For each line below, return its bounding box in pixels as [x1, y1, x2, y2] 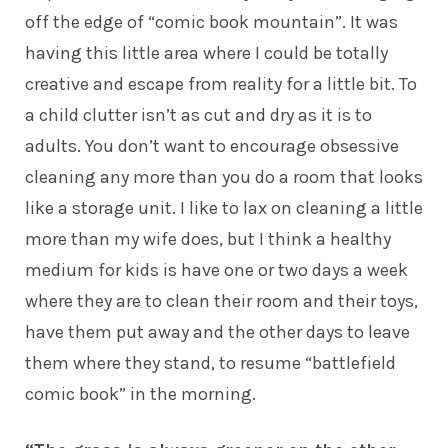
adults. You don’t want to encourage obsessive [25, 134, 399, 157]
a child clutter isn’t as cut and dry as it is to [25, 103, 372, 126]
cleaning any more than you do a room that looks [25, 165, 423, 188]
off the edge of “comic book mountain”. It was [25, 10, 398, 33]
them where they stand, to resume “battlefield [25, 351, 396, 374]
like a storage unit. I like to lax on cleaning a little [25, 196, 423, 219]
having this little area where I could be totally [25, 41, 388, 64]
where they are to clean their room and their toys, [25, 289, 418, 312]
